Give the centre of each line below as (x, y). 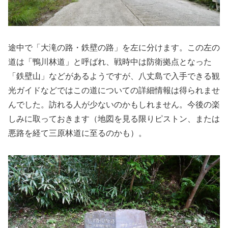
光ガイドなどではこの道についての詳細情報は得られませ (114, 90)
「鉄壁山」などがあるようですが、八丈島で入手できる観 (114, 76)
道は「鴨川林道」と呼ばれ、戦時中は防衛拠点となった (110, 62)
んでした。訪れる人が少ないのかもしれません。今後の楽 (114, 104)
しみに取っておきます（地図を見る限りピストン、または (114, 119)
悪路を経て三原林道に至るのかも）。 (77, 133)
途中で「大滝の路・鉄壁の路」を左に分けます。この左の (114, 47)
